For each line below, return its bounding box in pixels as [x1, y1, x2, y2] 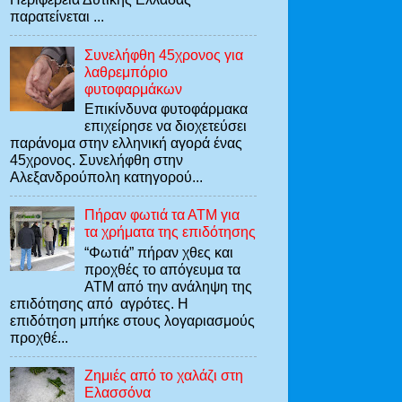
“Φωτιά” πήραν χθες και [84, 243, 234, 260]
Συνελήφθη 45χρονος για [84, 46, 244, 63]
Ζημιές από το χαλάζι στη [84, 367, 244, 384]
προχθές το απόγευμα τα [84, 260, 241, 277]
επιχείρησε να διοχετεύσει [84, 117, 248, 134]
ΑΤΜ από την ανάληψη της [84, 277, 253, 294]
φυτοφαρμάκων [84, 80, 183, 97]
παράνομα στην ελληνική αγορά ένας [10, 134, 242, 151]
